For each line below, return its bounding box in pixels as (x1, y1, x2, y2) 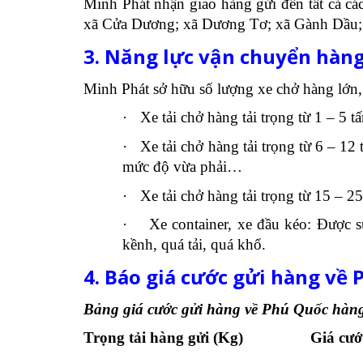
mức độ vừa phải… (122, 157, 242, 175)
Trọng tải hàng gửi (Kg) (83, 329, 243, 347)
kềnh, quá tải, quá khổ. (122, 236, 266, 254)
